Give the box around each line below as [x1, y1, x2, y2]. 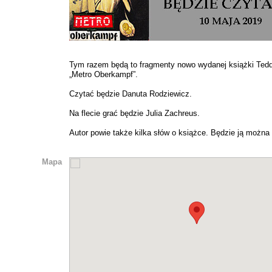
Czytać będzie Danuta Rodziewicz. [69, 89, 192, 98]
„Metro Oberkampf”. [69, 70, 138, 79]
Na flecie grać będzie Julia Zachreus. [69, 109, 200, 118]
